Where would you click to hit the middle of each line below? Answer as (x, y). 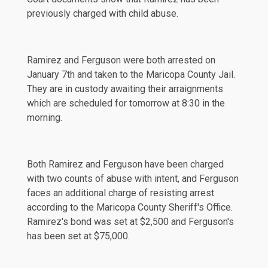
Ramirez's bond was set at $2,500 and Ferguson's (130, 221)
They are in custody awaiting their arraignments (125, 89)
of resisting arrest (175, 193)
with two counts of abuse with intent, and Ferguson (133, 178)
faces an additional (68, 193)
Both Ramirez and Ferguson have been (109, 164)
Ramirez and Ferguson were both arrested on (121, 60)
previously (49, 13)
